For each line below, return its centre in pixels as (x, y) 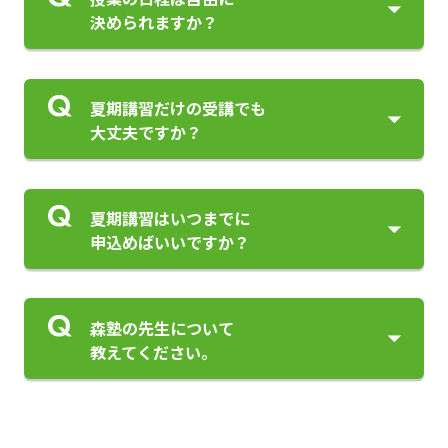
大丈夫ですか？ (146, 132)
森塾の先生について (162, 327)
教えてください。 (154, 351)
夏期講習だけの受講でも (178, 108)
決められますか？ (154, 22)
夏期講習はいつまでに (170, 218)
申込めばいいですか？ (170, 242)
